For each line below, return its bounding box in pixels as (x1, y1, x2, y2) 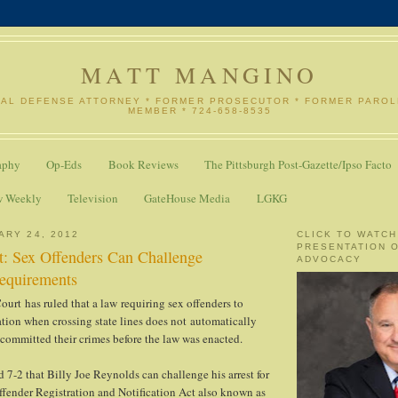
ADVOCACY (297, 253, 362, 264)
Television (68, 189, 118, 206)
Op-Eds (46, 156, 83, 173)
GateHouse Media (144, 189, 231, 206)
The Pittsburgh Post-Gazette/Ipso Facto (203, 156, 392, 173)
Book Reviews (107, 156, 179, 173)
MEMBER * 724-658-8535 (127, 105, 273, 115)
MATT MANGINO (81, 60, 319, 90)
